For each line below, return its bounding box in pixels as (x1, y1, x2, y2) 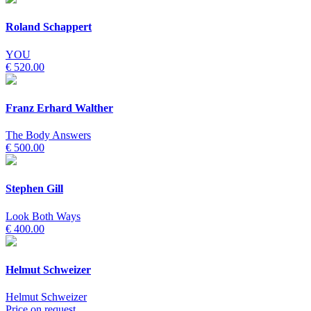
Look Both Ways (6, 210, 81, 222)
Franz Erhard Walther (6, 101, 113, 114)
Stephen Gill (6, 183, 63, 195)
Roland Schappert (6, 21, 92, 33)
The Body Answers (6, 129, 91, 142)
